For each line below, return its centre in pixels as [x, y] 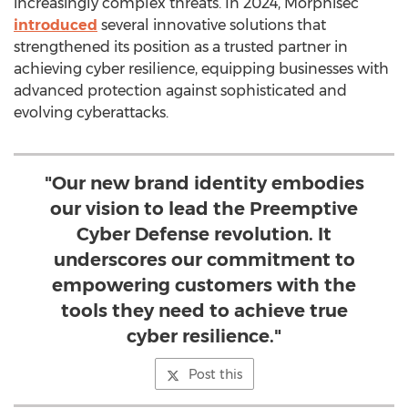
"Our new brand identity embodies [204, 183]
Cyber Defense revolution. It [204, 234]
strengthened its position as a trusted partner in [181, 47]
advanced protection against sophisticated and [180, 91]
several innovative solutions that [212, 25]
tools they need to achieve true [204, 311]
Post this [215, 374]
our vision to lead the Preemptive [204, 209]
